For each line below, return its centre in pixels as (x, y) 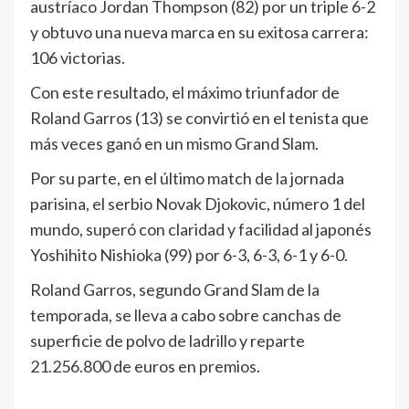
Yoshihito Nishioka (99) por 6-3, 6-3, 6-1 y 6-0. (189, 254)
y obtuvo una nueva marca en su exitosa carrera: (199, 31)
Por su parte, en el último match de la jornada (187, 178)
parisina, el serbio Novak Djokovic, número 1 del (198, 203)
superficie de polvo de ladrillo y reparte (168, 340)
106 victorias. (78, 57)
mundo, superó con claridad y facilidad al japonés (201, 229)
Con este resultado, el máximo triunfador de (185, 92)
